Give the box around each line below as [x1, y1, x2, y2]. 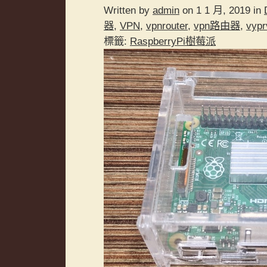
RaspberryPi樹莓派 [130, 35, 216, 48]
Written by [104, 4, 153, 17]
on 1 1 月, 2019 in [179, 4, 264, 17]
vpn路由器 [194, 20, 240, 32]
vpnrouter [146, 20, 188, 32]
